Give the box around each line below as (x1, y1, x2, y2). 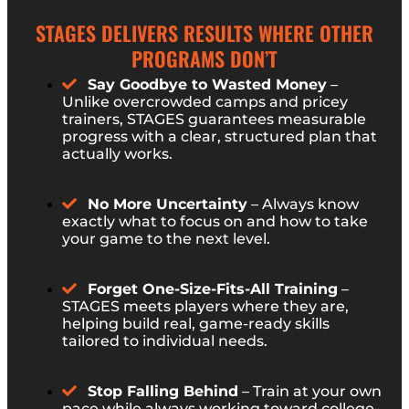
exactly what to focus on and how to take (62, 212, 368, 230)
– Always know (247, 194, 359, 213)
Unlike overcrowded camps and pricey (62, 92, 348, 110)
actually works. (62, 144, 173, 163)
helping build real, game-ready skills (62, 314, 330, 332)
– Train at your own (238, 382, 382, 400)
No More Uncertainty (88, 194, 247, 213)
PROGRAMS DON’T (131, 43, 278, 73)
